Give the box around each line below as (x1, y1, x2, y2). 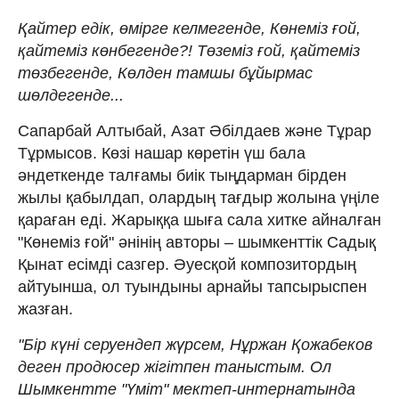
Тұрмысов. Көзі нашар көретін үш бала (18, 143, 305, 162)
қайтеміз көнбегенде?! (18, 41, 192, 60)
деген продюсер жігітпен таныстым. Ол (18, 357, 331, 376)
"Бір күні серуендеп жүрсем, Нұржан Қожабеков (18, 335, 372, 354)
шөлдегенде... (18, 85, 124, 104)
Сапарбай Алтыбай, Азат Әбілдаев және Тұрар (18, 121, 371, 140)
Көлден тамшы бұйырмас (118, 63, 313, 82)
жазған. (18, 299, 73, 318)
